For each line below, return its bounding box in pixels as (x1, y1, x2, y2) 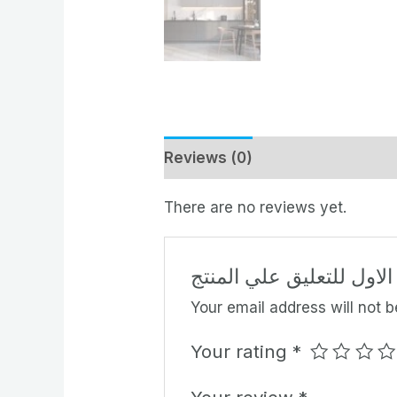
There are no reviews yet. (164, 198, 347, 217)
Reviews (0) (164, 148, 253, 167)
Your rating (190, 339, 292, 362)
